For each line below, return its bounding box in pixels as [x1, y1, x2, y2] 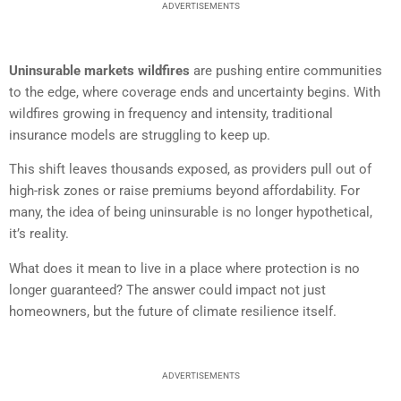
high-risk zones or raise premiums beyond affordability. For [9, 183, 360, 200]
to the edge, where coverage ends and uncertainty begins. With [9, 84, 380, 100]
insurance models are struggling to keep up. [9, 127, 270, 143]
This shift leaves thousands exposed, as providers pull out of [9, 161, 371, 178]
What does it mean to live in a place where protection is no [9, 260, 360, 277]
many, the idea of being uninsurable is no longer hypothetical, [9, 204, 372, 221]
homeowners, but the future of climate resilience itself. [9, 303, 337, 320]
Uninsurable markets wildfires [9, 63, 190, 79]
